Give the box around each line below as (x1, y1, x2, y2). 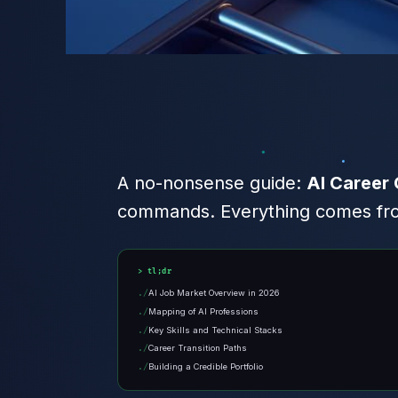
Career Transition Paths (148, 343, 248, 354)
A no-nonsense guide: (117, 172, 306, 195)
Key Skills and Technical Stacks (148, 324, 283, 335)
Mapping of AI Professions (148, 306, 259, 316)
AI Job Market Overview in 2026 (148, 288, 280, 298)
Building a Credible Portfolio (148, 362, 264, 372)
